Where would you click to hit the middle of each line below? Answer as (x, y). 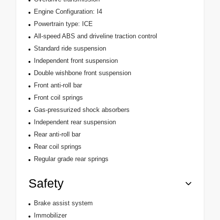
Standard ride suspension (70, 49)
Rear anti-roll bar (57, 135)
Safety (46, 183)
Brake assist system (63, 203)
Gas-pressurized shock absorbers (82, 110)
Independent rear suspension (75, 122)
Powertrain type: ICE (63, 24)
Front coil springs (58, 98)
